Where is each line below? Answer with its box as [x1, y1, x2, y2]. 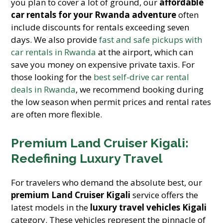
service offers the [130, 189, 199, 201]
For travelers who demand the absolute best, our [11, 177, 203, 188]
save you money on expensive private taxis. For [11, 59, 195, 70]
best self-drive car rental [94, 71, 190, 83]
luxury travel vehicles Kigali [90, 202, 207, 213]
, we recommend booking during [76, 84, 204, 95]
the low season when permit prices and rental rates [11, 96, 212, 108]
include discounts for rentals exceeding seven [11, 21, 190, 33]
